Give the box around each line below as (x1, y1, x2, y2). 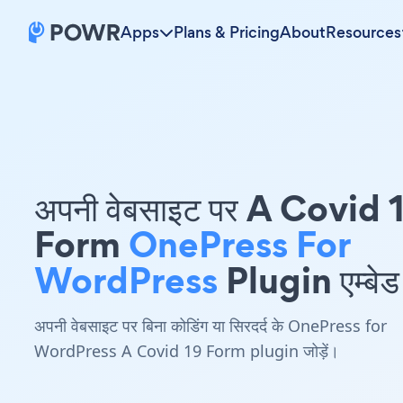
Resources (326, 22, 401, 43)
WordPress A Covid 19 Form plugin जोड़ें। (34, 340, 339, 362)
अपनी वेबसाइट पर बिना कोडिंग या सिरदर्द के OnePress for (34, 315, 387, 336)
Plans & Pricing (174, 22, 280, 43)
